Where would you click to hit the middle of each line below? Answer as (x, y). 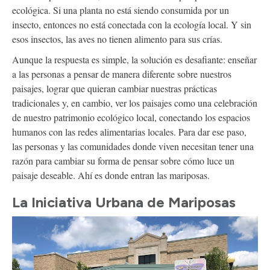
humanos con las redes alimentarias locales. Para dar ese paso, (129, 131)
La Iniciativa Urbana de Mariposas (124, 202)
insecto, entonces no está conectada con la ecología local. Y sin (132, 24)
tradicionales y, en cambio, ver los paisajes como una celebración (135, 102)
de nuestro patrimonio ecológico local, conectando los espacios (131, 117)
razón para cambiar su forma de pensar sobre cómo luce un (123, 160)
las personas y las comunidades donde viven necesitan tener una (133, 146)
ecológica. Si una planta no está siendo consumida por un (121, 10)
